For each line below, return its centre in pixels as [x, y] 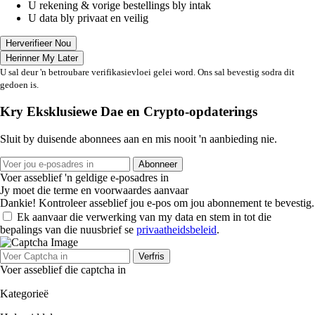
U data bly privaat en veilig [88, 18]
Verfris [152, 256]
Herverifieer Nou [38, 44]
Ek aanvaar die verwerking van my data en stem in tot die [144, 217]
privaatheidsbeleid [176, 229]
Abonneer [158, 164]
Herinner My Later [42, 58]
